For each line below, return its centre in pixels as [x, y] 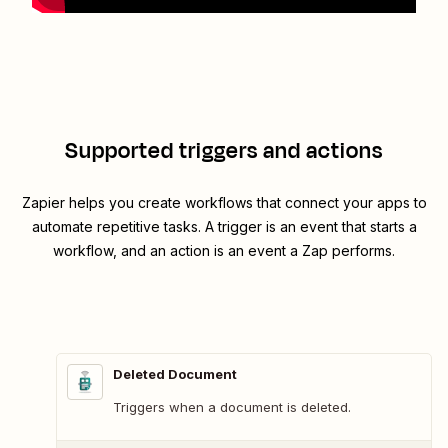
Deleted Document [175, 374]
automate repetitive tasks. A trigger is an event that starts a [224, 227]
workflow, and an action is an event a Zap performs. [224, 251]
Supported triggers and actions [224, 151]
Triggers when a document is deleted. [232, 407]
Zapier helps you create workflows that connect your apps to [224, 203]
